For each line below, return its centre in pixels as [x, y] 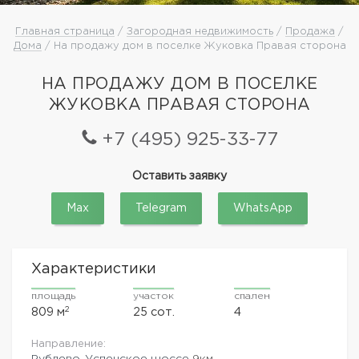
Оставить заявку [179, 176]
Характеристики [94, 269]
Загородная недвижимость [200, 31]
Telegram [161, 208]
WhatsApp [263, 208]
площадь [53, 296]
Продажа [310, 31]
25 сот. [153, 312]
